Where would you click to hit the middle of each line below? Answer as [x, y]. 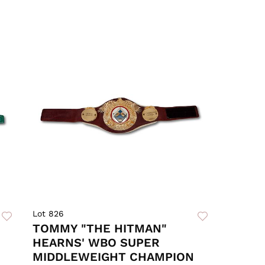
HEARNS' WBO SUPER [96, 243]
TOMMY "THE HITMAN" [100, 229]
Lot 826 [49, 214]
